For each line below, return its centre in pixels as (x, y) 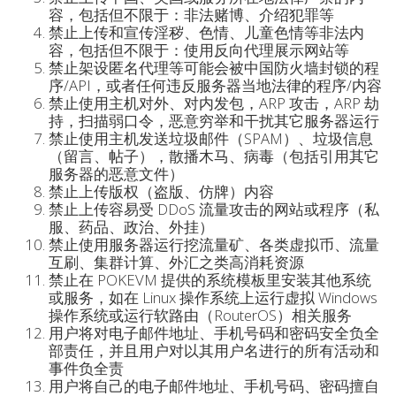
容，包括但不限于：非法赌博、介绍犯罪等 (191, 15)
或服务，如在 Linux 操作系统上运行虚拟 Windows (213, 297)
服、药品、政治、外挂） (131, 227)
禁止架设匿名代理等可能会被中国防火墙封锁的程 (214, 68)
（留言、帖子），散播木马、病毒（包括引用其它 (214, 156)
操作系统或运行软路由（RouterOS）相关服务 (200, 315)
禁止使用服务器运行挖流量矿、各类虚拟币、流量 (214, 244)
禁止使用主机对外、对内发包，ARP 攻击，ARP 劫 (214, 103)
